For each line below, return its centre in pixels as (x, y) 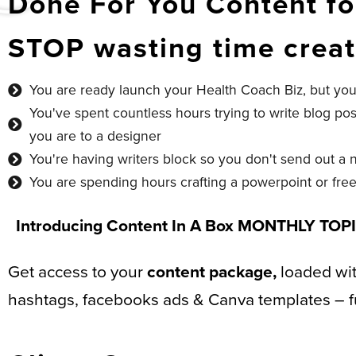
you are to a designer (95, 136)
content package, (212, 272)
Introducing (61, 226)
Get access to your (77, 272)
